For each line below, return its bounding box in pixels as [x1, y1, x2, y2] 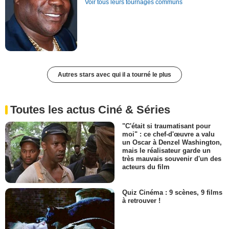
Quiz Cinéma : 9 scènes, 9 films [122, 189, 222, 197]
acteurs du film [122, 163, 170, 171]
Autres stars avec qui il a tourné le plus [58, 71, 171, 78]
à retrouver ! [122, 197, 161, 205]
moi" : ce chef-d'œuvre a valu [122, 130, 215, 139]
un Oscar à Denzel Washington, [122, 139, 222, 147]
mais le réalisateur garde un [122, 147, 211, 155]
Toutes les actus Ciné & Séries [10, 103, 170, 116]
